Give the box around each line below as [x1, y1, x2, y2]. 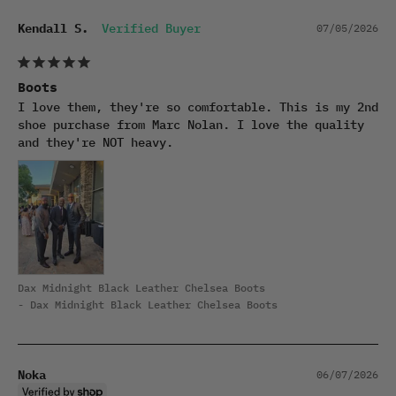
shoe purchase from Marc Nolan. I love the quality [18, 116, 364, 133]
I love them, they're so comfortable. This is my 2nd [18, 98, 378, 115]
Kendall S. [18, 19, 88, 36]
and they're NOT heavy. [18, 133, 173, 150]
